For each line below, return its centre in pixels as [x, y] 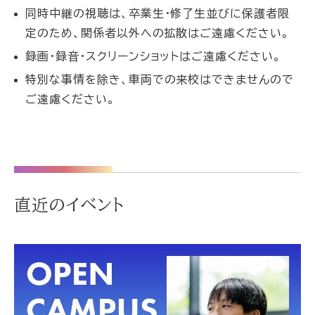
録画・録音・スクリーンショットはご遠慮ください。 [154, 56]
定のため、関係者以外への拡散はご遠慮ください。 [158, 33]
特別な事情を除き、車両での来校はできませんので [160, 79]
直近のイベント [69, 205]
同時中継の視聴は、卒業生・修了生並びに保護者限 [158, 13]
